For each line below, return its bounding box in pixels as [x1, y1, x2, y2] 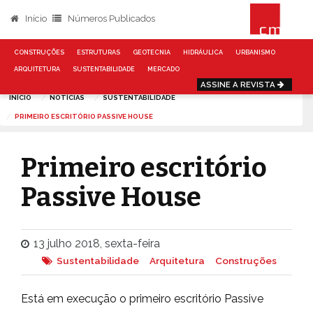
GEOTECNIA [133, 48, 170, 56]
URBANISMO [235, 48, 275, 56]
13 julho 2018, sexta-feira [34, 237, 160, 250]
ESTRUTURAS [77, 48, 120, 56]
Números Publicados [66, 13, 155, 24]
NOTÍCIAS [50, 94, 85, 101]
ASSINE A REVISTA [201, 80, 277, 90]
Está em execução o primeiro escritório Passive [21, 292, 263, 305]
